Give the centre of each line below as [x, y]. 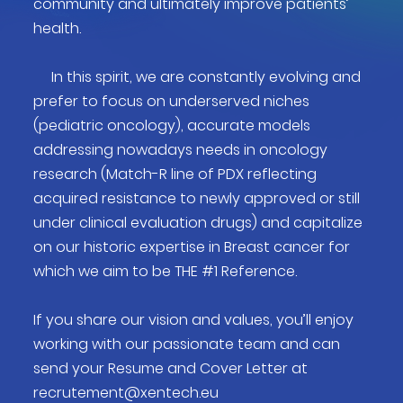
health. [57, 28]
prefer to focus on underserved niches [171, 101]
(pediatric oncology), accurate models [172, 125]
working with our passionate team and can [187, 344]
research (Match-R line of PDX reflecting [175, 174]
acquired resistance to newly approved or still [197, 198]
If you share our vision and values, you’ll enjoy [193, 320]
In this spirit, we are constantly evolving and [197, 77]
